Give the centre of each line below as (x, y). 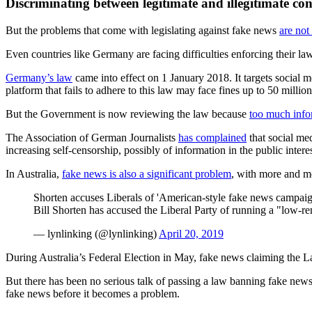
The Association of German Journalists (92, 137)
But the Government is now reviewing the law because (127, 114)
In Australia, (34, 173)
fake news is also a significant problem (147, 173)
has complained (212, 137)
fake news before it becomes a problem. (93, 293)
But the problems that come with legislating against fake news (142, 30)
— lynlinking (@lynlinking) (96, 233)
